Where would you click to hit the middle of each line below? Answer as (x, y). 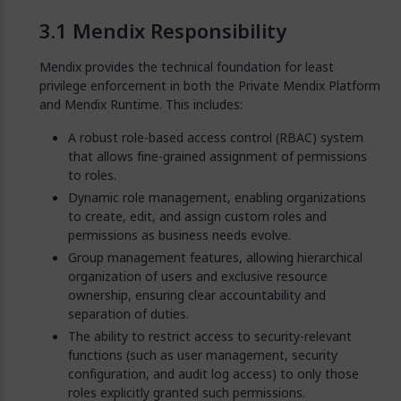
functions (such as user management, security (203, 355)
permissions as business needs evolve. (179, 235)
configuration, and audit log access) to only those (213, 374)
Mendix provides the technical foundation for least (187, 67)
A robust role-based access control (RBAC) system (216, 137)
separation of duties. (128, 314)
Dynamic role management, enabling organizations (217, 197)
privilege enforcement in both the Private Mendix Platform (210, 85)
